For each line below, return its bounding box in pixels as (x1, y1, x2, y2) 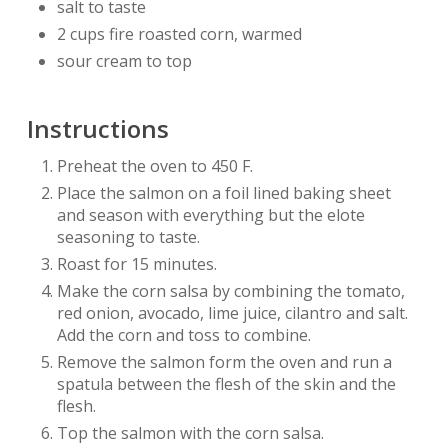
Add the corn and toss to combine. (56, 324, 311, 347)
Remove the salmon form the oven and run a (56, 351, 392, 374)
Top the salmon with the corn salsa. (56, 422, 324, 445)
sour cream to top (56, 50, 192, 73)
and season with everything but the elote (56, 204, 365, 227)
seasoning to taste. (56, 226, 200, 249)
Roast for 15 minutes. (56, 253, 217, 276)
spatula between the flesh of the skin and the (56, 373, 396, 396)
